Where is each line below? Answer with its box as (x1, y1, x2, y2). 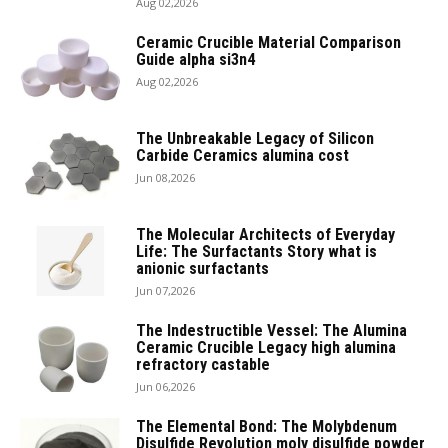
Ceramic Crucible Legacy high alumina (136, 338, 396, 358)
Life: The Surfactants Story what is (136, 242, 377, 262)
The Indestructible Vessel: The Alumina (136, 321, 407, 341)
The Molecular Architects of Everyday (136, 225, 395, 245)
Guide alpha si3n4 (136, 50, 255, 70)
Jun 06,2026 (136, 379, 195, 395)
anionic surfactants (136, 259, 269, 279)
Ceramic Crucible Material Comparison (136, 33, 401, 53)
